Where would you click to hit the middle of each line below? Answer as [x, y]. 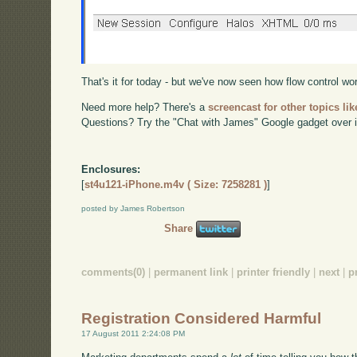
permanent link [191, 272]
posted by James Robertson [133, 209]
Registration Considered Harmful [202, 319]
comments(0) [114, 272]
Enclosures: [111, 170]
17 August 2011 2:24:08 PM [133, 334]
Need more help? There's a [145, 107]
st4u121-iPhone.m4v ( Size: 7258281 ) [176, 185]
